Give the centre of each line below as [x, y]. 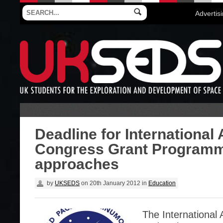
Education [162, 183]
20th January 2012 [114, 183]
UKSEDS [67, 183]
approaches [77, 164]
